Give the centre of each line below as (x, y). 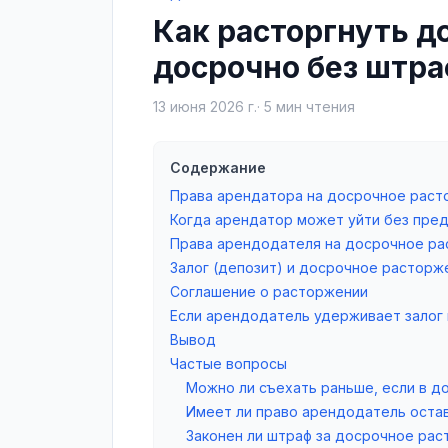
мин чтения (313, 107)
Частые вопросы (228, 364)
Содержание (218, 168)
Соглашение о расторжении (269, 292)
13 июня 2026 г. (205, 107)
